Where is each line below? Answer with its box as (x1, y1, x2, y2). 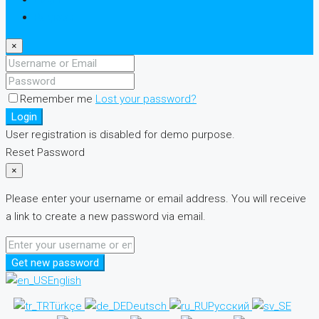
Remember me (20, 93, 95, 106)
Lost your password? (95, 93, 197, 106)
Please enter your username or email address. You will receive (6, 192, 306, 206)
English (48, 274, 81, 288)
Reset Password (6, 146, 85, 159)
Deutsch (126, 300, 169, 313)
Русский (208, 300, 252, 313)
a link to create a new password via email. (6, 210, 206, 224)
